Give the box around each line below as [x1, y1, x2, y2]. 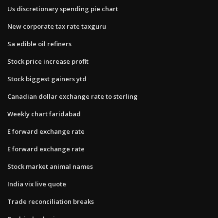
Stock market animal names [7, 162, 93, 171]
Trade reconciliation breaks [7, 197, 94, 206]
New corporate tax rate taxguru [7, 21, 106, 31]
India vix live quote [7, 179, 66, 188]
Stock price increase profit [7, 56, 89, 66]
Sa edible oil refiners [7, 39, 72, 48]
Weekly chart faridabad [7, 109, 81, 118]
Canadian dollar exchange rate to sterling [7, 91, 138, 101]
